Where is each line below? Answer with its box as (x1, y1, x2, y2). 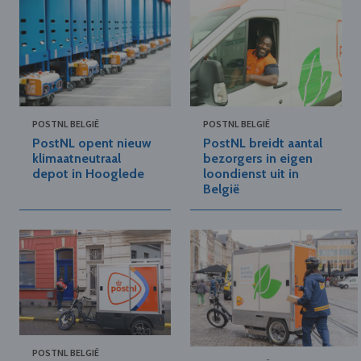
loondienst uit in (203, 165, 299, 181)
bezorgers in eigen (203, 150, 313, 166)
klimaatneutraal (32, 150, 121, 166)
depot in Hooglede (32, 165, 144, 181)
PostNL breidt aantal (203, 135, 322, 151)
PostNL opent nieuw (32, 135, 151, 151)
